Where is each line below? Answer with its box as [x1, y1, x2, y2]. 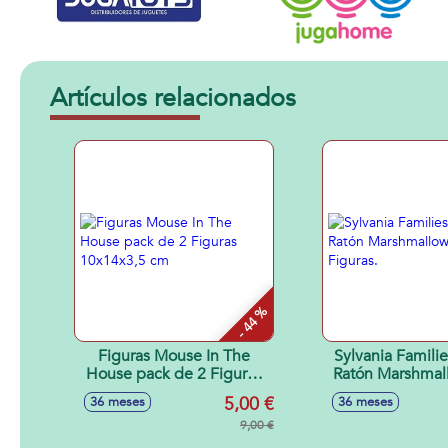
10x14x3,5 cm [124, 381, 224, 403]
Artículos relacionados [50, 81, 296, 115]
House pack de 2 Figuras [86, 363, 262, 385]
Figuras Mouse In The [98, 345, 250, 367]
